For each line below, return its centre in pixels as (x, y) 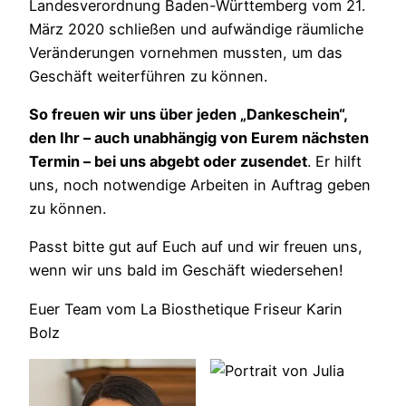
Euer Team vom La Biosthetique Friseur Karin (186, 309)
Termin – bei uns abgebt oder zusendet (168, 162)
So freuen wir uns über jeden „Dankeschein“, (188, 115)
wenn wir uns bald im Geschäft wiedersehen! (186, 271)
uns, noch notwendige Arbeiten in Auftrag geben (200, 185)
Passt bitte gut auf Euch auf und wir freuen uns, (196, 247)
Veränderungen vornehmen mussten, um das (186, 52)
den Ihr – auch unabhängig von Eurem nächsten (199, 138)
